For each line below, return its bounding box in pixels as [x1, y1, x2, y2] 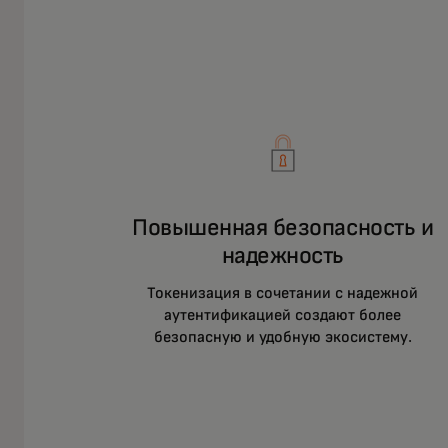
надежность [221, 243, 344, 268]
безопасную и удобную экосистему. [153, 328, 412, 345]
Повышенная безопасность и [132, 215, 434, 240]
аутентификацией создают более [164, 306, 402, 323]
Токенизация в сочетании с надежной [147, 284, 419, 301]
